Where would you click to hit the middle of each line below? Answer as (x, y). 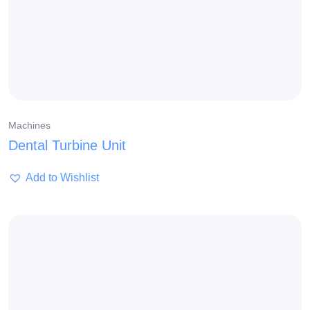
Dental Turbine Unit (67, 146)
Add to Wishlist (62, 178)
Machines (29, 126)
